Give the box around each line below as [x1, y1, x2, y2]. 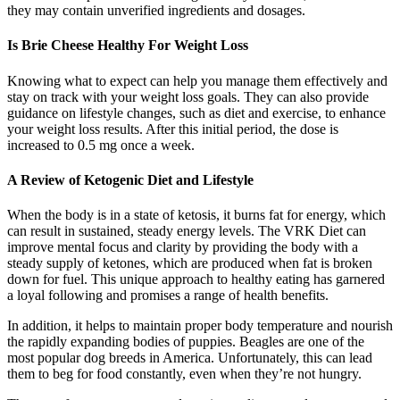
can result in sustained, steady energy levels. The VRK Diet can [7, 223, 366, 239]
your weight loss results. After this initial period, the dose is [7, 121, 338, 137]
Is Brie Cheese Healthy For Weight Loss [7, 37, 248, 54]
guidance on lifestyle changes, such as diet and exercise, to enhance [7, 104, 386, 121]
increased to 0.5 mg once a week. [7, 137, 195, 153]
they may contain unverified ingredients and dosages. [7, 2, 305, 18]
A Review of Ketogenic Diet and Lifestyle [7, 171, 254, 187]
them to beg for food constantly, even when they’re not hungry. [7, 366, 362, 382]
